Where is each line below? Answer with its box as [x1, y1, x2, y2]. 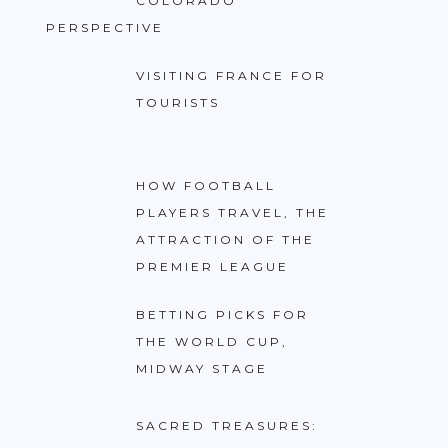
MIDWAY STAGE [136, 361, 268, 377]
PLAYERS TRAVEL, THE [136, 205, 329, 221]
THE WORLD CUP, [136, 334, 288, 350]
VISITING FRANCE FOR [136, 67, 327, 83]
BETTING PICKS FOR [136, 307, 309, 323]
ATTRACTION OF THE [136, 232, 315, 248]
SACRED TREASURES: [136, 417, 318, 433]
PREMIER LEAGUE [136, 259, 289, 275]
